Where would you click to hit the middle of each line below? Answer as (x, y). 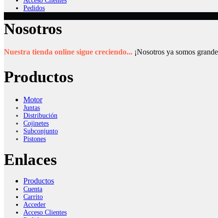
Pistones (35, 139)
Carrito (33, 197)
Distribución (40, 115)
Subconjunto (41, 131)
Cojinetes (36, 123)
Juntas (32, 108)
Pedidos (34, 8)
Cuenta (33, 189)
